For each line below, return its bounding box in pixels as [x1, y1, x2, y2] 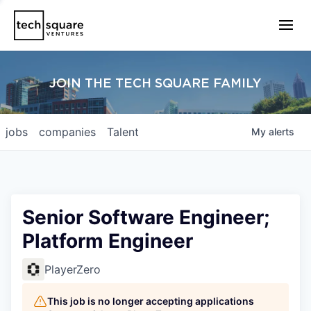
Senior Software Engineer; [22, 205, 269, 229]
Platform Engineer [22, 229, 193, 253]
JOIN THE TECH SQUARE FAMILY [49, 78, 262, 90]
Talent [107, 125, 139, 139]
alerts [269, 126, 294, 137]
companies [39, 125, 96, 139]
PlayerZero [44, 262, 101, 276]
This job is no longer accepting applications [47, 295, 254, 307]
